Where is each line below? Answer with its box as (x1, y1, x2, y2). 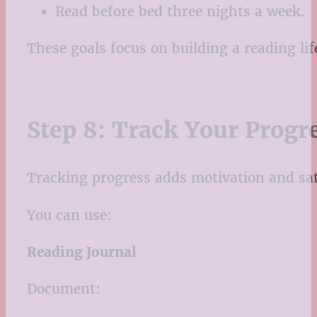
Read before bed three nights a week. (55, 3, 305, 21)
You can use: (27, 206, 112, 224)
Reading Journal (27, 243, 137, 260)
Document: (27, 279, 100, 297)
